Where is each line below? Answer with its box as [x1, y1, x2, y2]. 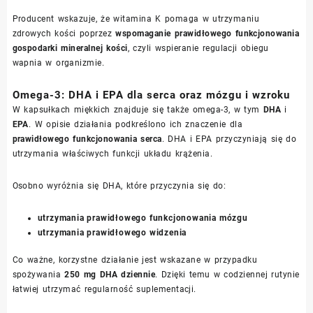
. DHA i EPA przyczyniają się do [161, 133, 297, 144]
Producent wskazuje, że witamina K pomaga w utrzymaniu [12, 13, 260, 24]
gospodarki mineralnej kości [12, 43, 128, 53]
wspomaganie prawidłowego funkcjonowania [115, 28, 300, 38]
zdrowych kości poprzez [12, 28, 116, 38]
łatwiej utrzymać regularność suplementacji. [12, 284, 196, 294]
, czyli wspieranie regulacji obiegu [127, 43, 269, 53]
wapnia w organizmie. [12, 57, 105, 68]
